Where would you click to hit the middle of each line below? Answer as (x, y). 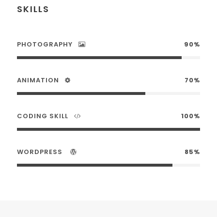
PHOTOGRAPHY (45, 44)
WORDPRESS (41, 152)
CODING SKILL (43, 116)
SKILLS (33, 9)
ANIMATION (38, 80)
